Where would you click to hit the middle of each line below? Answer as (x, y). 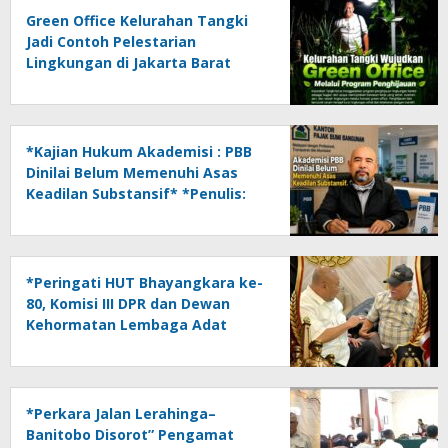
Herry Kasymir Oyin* (98, 215)
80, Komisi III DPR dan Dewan (128, 304)
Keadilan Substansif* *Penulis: (136, 194)
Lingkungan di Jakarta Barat (128, 63)
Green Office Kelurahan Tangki (137, 21)
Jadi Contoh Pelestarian (111, 42)
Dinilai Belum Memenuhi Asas (132, 173)
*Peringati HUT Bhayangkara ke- (144, 283)
